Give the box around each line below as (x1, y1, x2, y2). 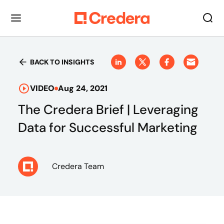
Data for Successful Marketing (18, 119, 197, 136)
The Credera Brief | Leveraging (18, 101, 198, 118)
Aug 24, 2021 (58, 83, 107, 93)
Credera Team (52, 161, 104, 171)
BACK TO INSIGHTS (30, 57, 94, 66)
